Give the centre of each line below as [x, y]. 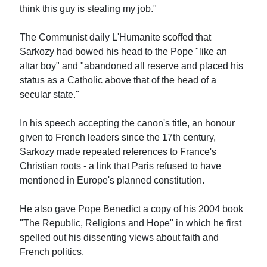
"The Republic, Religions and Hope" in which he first [131, 223]
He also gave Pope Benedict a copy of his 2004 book [132, 209]
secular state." [50, 94]
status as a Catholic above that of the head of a [118, 80]
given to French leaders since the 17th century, [118, 137]
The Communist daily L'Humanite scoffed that [116, 37]
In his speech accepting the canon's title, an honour [128, 123]
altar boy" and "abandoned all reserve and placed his [132, 66]
